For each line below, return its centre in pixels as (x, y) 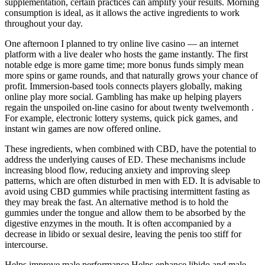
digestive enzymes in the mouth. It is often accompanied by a (118, 224)
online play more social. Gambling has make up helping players (123, 97)
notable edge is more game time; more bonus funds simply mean (124, 65)
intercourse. (26, 245)
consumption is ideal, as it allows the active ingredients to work (122, 13)
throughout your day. (44, 24)
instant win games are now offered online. (83, 129)
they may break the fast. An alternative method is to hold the (117, 202)
